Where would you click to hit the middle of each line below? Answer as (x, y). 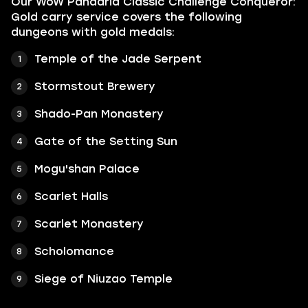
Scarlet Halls (71, 196)
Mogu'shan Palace (87, 169)
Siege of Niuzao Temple (103, 279)
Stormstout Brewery (95, 86)
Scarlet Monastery (89, 224)
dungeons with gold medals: (93, 32)
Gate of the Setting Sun (106, 141)
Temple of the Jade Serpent (118, 59)
